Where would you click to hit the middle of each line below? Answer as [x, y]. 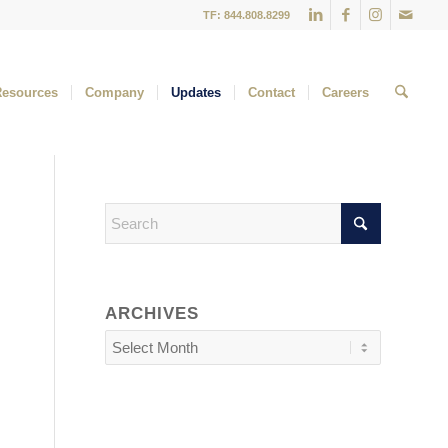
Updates [195, 92]
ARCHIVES [152, 313]
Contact [271, 92]
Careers [345, 92]
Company [114, 92]
